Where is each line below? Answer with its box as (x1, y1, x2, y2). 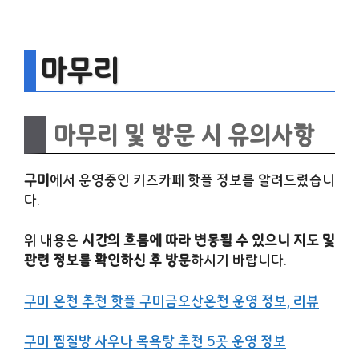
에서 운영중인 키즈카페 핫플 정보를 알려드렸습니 (50, 169, 335, 190)
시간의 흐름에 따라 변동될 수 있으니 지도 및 (79, 230, 335, 251)
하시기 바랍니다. (191, 250, 287, 271)
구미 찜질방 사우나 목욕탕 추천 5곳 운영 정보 (24, 331, 286, 352)
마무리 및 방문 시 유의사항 (54, 117, 314, 151)
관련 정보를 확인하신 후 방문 (24, 250, 191, 271)
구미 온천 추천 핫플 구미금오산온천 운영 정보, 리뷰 (24, 290, 319, 311)
